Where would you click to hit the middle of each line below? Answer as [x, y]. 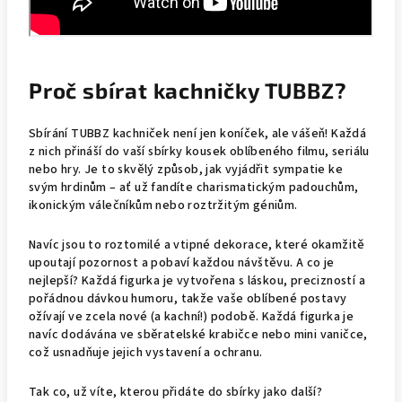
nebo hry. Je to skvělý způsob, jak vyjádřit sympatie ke [186, 170]
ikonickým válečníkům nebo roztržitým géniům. [163, 205]
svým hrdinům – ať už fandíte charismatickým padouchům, [194, 188]
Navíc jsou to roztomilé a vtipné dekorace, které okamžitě [197, 245]
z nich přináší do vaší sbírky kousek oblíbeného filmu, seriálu [199, 152]
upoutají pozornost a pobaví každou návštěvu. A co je [182, 263]
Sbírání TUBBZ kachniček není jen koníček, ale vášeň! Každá [198, 134]
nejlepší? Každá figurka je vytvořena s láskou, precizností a [197, 281]
